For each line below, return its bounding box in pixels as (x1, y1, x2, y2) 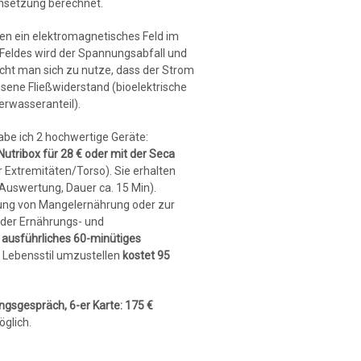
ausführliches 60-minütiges (2, 231, 142, 245)
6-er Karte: (69, 298, 126, 312)
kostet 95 (122, 248, 171, 262)
